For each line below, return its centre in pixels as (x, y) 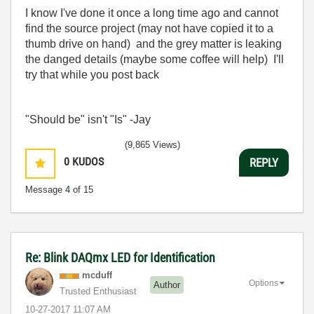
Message (45, 190)
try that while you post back (92, 75)
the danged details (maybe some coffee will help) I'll (155, 59)
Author (167, 285)
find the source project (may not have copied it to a (149, 28)
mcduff (97, 275)
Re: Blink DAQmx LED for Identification (120, 258)
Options (264, 283)
